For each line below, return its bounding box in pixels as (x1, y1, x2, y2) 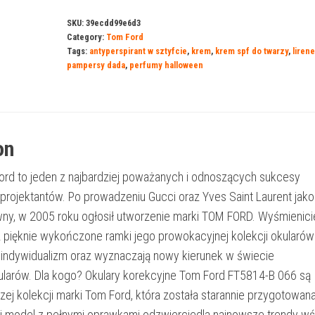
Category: (66, 32, 106, 42)
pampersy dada (66, 60, 125, 70)
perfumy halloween (129, 60, 203, 70)
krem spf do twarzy (214, 46, 288, 56)
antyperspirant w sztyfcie (89, 46, 187, 56)
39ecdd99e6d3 (85, 18, 141, 28)
